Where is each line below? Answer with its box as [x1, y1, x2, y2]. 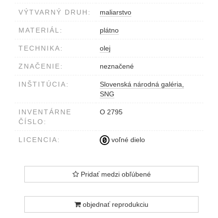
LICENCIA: [18, 135, 60, 144]
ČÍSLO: [18, 117, 47, 126]
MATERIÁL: [18, 26, 63, 34]
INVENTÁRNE [18, 108, 72, 116]
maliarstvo [100, 8, 131, 16]
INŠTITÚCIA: [18, 80, 69, 88]
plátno [100, 26, 119, 34]
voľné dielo [109, 136, 145, 144]
